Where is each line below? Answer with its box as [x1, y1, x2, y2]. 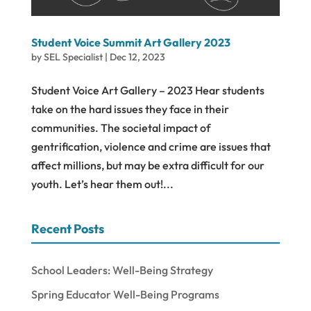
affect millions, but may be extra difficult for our [31, 158, 264, 172]
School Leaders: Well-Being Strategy [31, 262, 213, 277]
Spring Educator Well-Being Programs [31, 287, 219, 301]
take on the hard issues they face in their [31, 101, 229, 116]
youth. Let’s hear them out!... [31, 176, 174, 191]
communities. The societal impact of [31, 120, 210, 135]
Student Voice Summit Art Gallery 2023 [31, 35, 230, 49]
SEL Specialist [43, 50, 103, 63]
